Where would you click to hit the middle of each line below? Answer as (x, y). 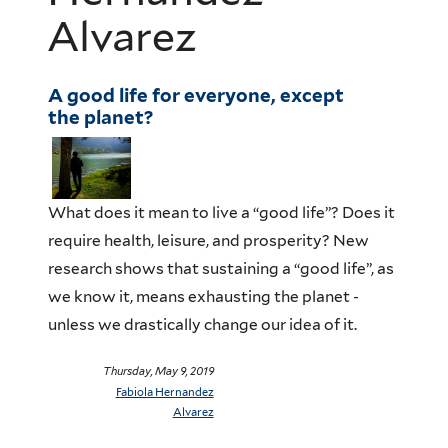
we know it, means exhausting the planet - (203, 297)
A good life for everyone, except (195, 94)
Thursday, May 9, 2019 (158, 371)
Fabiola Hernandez (164, 391)
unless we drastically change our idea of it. (203, 325)
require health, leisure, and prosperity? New (208, 241)
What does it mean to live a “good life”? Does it (221, 213)
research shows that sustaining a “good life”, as (220, 269)
